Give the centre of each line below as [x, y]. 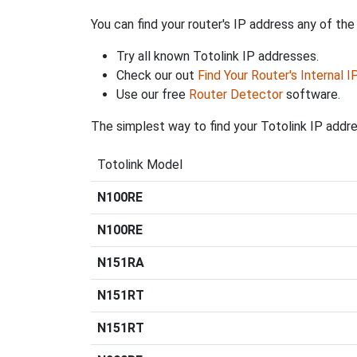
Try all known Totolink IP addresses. [218, 57]
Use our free [153, 95]
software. [312, 95]
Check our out [157, 76]
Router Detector [236, 95]
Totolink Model [140, 165]
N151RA [121, 263]
